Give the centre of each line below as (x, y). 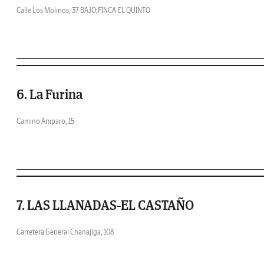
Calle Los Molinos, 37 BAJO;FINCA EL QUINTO (83, 10)
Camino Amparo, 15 (45, 121)
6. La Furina (49, 94)
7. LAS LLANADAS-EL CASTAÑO (105, 205)
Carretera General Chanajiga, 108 (65, 232)
